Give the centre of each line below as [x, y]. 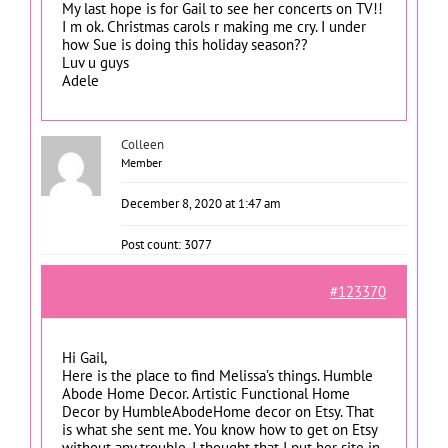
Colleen [142, 144]
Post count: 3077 [166, 244]
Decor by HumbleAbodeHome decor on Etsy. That [218, 411]
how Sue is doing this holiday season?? [185, 44]
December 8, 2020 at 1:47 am [201, 203]
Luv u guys [95, 62]
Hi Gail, [84, 357]
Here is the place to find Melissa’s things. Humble [217, 375]
